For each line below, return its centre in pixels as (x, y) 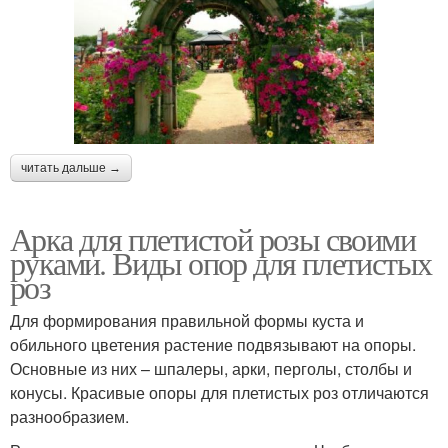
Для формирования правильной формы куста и (187, 321)
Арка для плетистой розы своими (212, 239)
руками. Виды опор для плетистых (221, 263)
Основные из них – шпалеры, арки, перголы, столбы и (211, 369)
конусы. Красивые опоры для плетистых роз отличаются (219, 393)
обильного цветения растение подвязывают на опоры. (213, 345)
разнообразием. (69, 417)
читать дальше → (71, 168)
